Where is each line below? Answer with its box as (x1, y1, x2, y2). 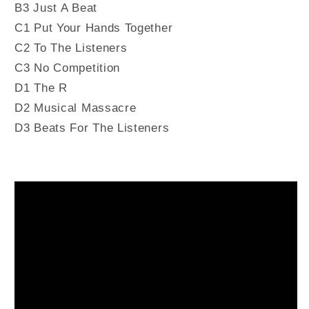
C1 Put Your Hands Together (14, 20, 173, 34)
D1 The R (14, 80, 68, 94)
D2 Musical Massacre (14, 100, 137, 114)
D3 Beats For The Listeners (14, 120, 170, 134)
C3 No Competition (14, 60, 120, 74)
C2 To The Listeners (14, 40, 128, 54)
